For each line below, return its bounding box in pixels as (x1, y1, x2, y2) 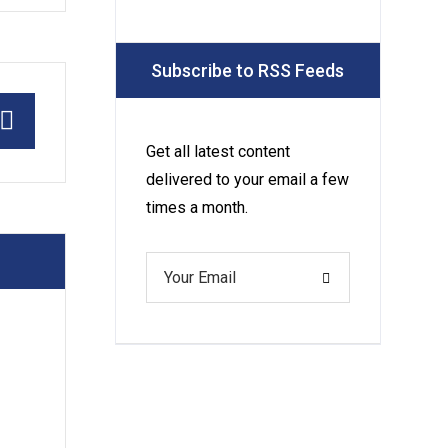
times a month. (145, 198, 248, 217)
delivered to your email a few (145, 170, 349, 189)
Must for (245, 39, 317, 60)
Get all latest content (145, 142, 290, 161)
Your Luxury (245, 64, 343, 85)
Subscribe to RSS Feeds (151, 60, 345, 81)
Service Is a (245, 14, 341, 35)
